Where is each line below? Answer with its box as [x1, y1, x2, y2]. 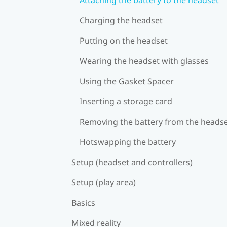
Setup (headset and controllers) [71, 156, 193, 168]
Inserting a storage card [80, 95, 172, 107]
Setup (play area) [71, 176, 136, 188]
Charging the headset [80, 14, 163, 26]
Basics [71, 197, 95, 208]
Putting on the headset [80, 34, 168, 46]
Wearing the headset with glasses [80, 55, 209, 66]
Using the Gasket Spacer [80, 75, 174, 87]
